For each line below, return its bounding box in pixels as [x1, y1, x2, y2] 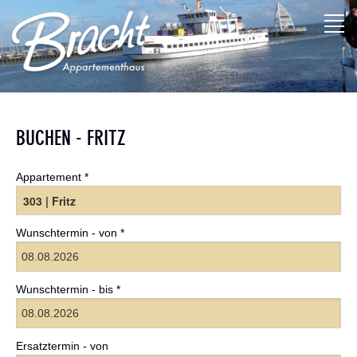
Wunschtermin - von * [16, 226, 124, 240]
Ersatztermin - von [16, 339, 108, 353]
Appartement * [16, 171, 88, 184]
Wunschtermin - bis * [16, 283, 120, 296]
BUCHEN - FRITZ [16, 126, 126, 151]
